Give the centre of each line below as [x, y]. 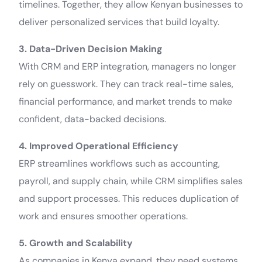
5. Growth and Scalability [76, 243]
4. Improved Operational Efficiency [99, 146]
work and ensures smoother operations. [104, 216]
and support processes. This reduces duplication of [129, 199]
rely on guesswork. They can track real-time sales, [126, 84]
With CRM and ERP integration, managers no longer [128, 66]
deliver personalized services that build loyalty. [119, 22]
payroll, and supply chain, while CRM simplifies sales [131, 181]
